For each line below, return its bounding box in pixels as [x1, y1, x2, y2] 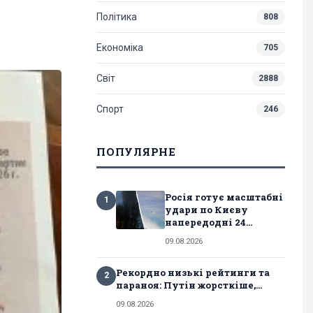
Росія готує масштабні [165, 190, 283, 203]
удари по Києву [165, 203, 248, 216]
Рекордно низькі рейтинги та [116, 265, 270, 279]
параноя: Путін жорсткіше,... [116, 278, 262, 291]
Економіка [96, 41, 143, 53]
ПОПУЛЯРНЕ [96, 144, 176, 159]
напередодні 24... [165, 215, 252, 228]
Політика [96, 10, 137, 22]
